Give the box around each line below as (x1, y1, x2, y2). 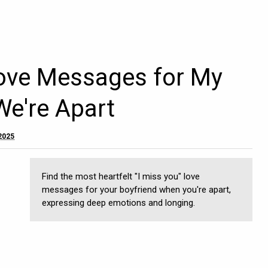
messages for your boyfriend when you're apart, (42, 184, 231, 195)
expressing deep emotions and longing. (42, 197, 195, 208)
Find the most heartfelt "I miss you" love (42, 171, 200, 182)
